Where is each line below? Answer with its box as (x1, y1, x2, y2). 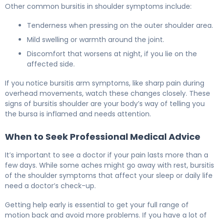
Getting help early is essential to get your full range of (5, 200, 189, 210)
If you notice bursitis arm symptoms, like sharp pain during (5, 78, 204, 88)
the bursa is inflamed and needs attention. (5, 109, 151, 119)
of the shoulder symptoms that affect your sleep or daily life (5, 171, 213, 181)
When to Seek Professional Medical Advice (5, 131, 200, 143)
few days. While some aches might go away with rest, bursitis (5, 160, 214, 171)
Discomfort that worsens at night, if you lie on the (27, 49, 197, 59)
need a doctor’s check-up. (5, 181, 96, 191)
